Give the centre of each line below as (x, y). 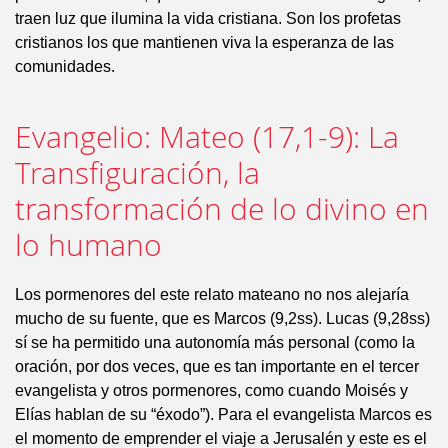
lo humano (88, 245)
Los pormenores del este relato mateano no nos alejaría (212, 294)
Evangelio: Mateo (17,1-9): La (207, 137)
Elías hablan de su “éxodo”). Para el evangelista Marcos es (223, 414)
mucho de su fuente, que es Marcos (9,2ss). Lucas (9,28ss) (222, 318)
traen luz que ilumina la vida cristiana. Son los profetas (208, 18)
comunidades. (65, 66)
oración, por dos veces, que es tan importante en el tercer (217, 366)
